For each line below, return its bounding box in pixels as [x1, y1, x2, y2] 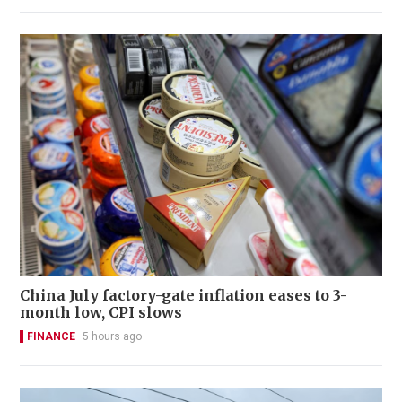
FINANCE [27, 329, 75, 343]
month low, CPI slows [20, 302, 182, 321]
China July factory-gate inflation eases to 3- [20, 285, 348, 304]
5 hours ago [83, 329, 142, 343]
